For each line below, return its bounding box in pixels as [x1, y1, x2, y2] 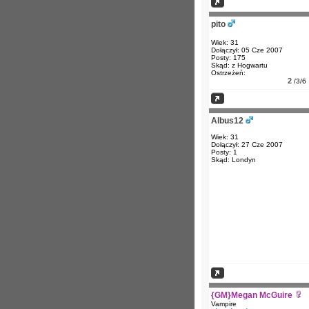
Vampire [211, 300, 237, 308]
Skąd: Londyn [211, 156, 256, 163]
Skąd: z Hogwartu [211, 61, 268, 69]
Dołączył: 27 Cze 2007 [211, 141, 283, 148]
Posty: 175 [211, 54, 246, 61]
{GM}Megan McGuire [211, 290, 292, 300]
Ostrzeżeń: [211, 69, 246, 77]
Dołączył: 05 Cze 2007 [211, 46, 283, 54]
